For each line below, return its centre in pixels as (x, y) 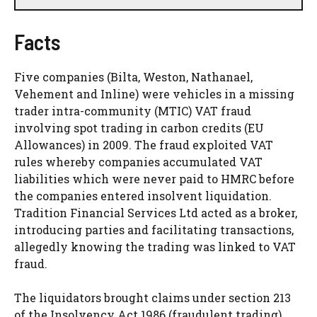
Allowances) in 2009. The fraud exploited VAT (144, 145)
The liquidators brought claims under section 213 (152, 298)
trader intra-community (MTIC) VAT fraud (133, 111)
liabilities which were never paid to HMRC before (154, 179)
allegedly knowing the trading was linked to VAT (155, 247)
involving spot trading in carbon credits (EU (139, 128)
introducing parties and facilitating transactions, (154, 230)
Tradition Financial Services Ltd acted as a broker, (156, 213)
